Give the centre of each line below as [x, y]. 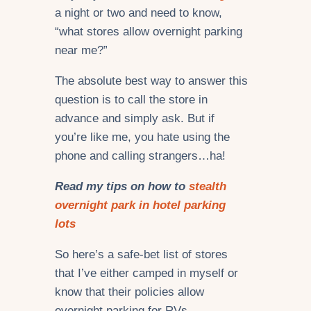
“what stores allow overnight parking [149, 32]
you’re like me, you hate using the [142, 137]
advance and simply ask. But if [135, 118]
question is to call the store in [131, 99]
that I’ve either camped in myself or [146, 273]
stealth [208, 186]
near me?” [81, 51]
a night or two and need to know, [138, 13]
